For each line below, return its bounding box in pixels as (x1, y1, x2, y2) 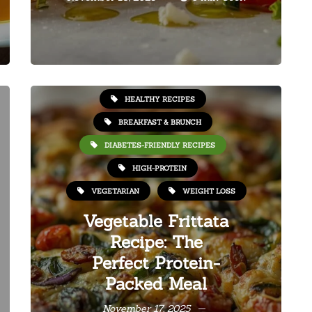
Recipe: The (109, 231, 203, 253)
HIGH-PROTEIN (132, 163, 187, 173)
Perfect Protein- (92, 252, 220, 274)
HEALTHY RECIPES (124, 94, 195, 104)
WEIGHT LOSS (182, 186, 235, 196)
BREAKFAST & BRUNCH (118, 117, 201, 127)
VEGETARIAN (91, 186, 139, 196)
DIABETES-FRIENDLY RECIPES (104, 140, 215, 150)
